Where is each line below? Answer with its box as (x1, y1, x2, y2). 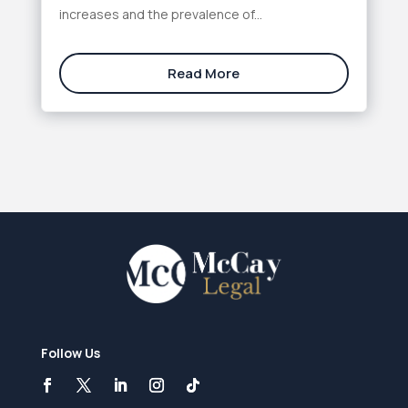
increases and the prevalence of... (58, 5, 262, 24)
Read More (168, 64, 240, 84)
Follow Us (40, 344, 100, 362)
